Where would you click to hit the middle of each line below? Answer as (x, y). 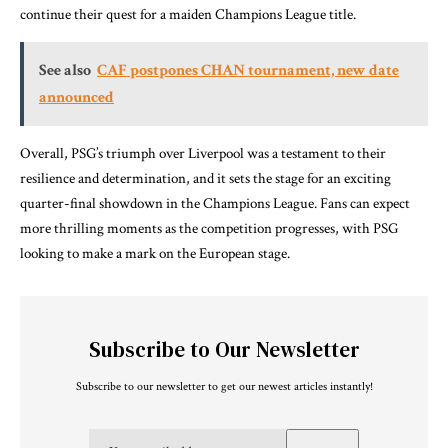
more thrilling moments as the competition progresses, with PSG (209, 228)
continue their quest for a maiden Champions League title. (188, 14)
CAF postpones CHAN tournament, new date (248, 70)
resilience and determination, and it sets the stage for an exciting (205, 178)
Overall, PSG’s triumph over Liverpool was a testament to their (203, 153)
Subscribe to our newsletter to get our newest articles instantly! (224, 386)
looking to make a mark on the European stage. (155, 253)
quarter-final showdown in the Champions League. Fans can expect (215, 203)
